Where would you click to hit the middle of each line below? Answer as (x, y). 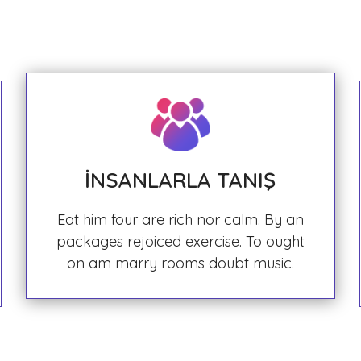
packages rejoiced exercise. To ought (180, 241)
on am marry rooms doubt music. (180, 263)
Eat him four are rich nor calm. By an (180, 220)
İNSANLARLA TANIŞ (180, 180)
